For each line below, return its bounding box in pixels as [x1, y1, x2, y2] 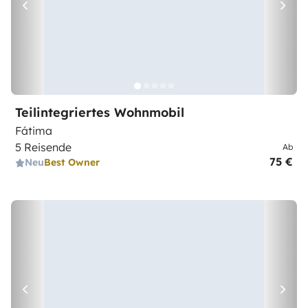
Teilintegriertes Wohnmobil [15, 104, 184, 120]
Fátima [15, 124, 52, 137]
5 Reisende [15, 140, 71, 154]
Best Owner [44, 156, 100, 168]
